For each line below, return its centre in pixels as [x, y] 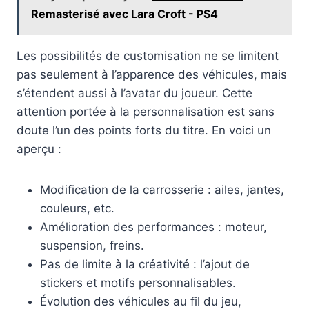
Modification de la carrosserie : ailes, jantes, [162, 190]
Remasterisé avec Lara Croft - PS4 [124, 14]
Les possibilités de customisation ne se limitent [148, 56]
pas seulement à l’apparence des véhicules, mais [152, 75]
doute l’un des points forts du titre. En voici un [144, 131]
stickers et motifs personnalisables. [138, 283]
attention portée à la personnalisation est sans [146, 112]
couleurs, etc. [77, 209]
